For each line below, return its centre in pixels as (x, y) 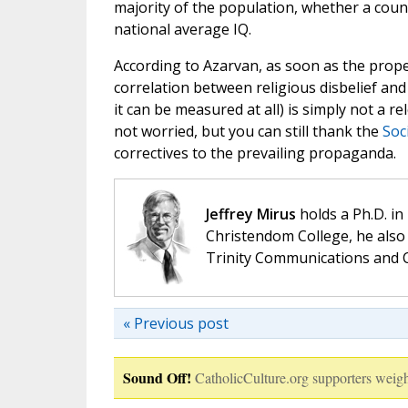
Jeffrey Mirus (250, 214)
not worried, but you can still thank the (248, 132)
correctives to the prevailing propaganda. (255, 153)
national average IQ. (182, 30)
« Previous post (175, 324)
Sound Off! (157, 378)
